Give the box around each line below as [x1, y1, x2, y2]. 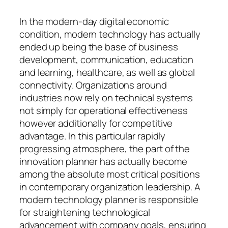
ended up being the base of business [19, 40, 178, 53]
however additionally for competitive [19, 116, 173, 130]
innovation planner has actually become [19, 154, 188, 168]
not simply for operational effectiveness [19, 103, 188, 117]
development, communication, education [19, 52, 194, 66]
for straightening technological [19, 205, 150, 219]
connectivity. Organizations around [19, 78, 167, 92]
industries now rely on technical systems [19, 91, 193, 104]
